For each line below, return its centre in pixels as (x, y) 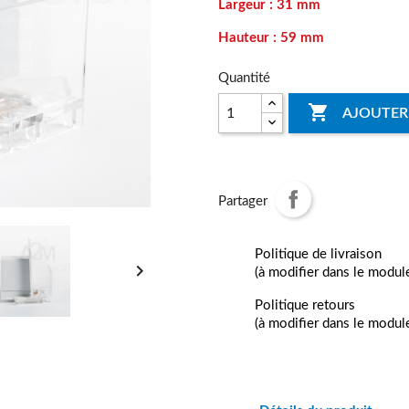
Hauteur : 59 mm (271, 38)
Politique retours (305, 306)
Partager (243, 202)
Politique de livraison (318, 255)
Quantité (244, 79)
